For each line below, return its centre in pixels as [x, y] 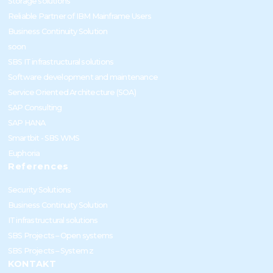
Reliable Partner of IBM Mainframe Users [80, 16]
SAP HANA [27, 122]
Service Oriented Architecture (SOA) [72, 92]
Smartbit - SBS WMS [44, 138]
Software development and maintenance [83, 77]
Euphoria [24, 153]
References [38, 166]
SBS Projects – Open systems [60, 235]
